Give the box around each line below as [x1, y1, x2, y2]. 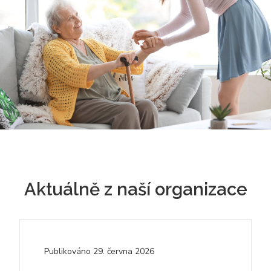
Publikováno [44, 246, 91, 258]
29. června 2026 [93, 246, 155, 258]
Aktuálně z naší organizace [24, 179, 247, 200]
